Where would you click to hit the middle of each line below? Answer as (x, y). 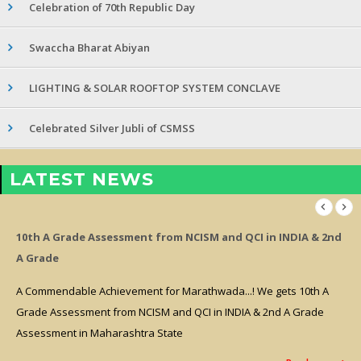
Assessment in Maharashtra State (100, 333)
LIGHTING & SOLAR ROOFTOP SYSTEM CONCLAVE (155, 88)
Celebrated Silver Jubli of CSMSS (112, 129)
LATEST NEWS (82, 180)
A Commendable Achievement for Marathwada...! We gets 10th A (172, 291)
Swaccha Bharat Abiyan (89, 48)
